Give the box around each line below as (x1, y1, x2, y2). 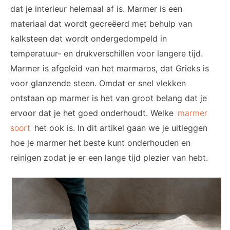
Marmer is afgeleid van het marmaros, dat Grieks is (10, 63, 209, 73)
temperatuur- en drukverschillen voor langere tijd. (10, 48, 203, 59)
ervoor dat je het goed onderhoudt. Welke (10, 108, 176, 118)
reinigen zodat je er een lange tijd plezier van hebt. (10, 152, 210, 163)
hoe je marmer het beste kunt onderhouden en (10, 138, 190, 148)
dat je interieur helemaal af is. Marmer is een (10, 4, 182, 14)
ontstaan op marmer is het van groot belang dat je (10, 93, 207, 103)
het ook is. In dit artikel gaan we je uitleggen (32, 123, 207, 133)
